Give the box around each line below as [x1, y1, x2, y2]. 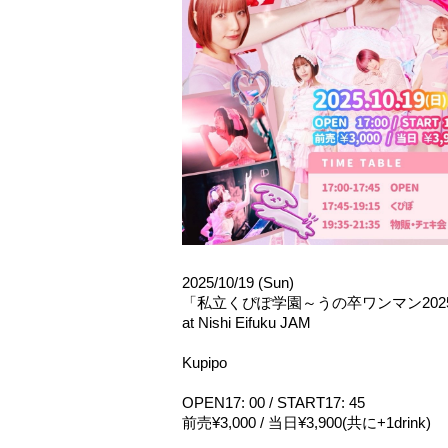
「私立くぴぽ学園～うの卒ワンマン [182, 295, 422, 311]
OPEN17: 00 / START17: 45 [182, 395, 365, 411]
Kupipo [182, 355, 227, 371]
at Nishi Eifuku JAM [182, 315, 311, 331]
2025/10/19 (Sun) [182, 275, 294, 291]
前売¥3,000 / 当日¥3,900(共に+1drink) [182, 415, 431, 431]
